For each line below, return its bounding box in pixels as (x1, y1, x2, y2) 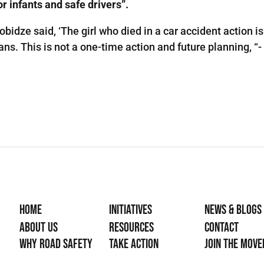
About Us (19, 220, 58, 236)
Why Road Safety (19, 236, 93, 253)
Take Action (109, 236, 159, 253)
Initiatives (109, 202, 153, 219)
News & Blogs (204, 202, 262, 219)
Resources (109, 220, 154, 236)
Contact (204, 220, 239, 236)
